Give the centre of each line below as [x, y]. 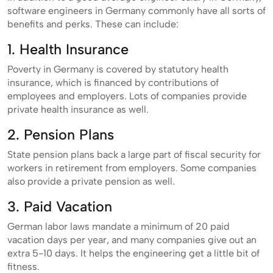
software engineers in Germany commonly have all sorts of [136, 10]
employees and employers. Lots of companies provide [127, 96]
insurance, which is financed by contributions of [113, 82]
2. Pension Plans [61, 134]
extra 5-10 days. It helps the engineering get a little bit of [133, 253]
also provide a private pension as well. [91, 181]
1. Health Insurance [68, 49]
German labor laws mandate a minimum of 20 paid [119, 226]
